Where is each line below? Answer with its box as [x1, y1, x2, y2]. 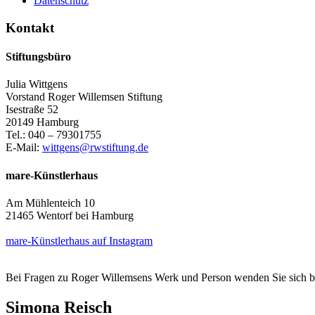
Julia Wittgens [6, 78, 67, 91]
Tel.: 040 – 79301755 [6, 129, 101, 141]
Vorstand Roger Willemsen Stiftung [6, 91, 162, 103]
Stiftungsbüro [6, 50, 71, 63]
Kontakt [6, 20, 54, 35]
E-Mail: [6, 141, 42, 154]
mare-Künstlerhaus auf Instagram [6, 234, 153, 247]
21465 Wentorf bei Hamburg [6, 209, 134, 221]
